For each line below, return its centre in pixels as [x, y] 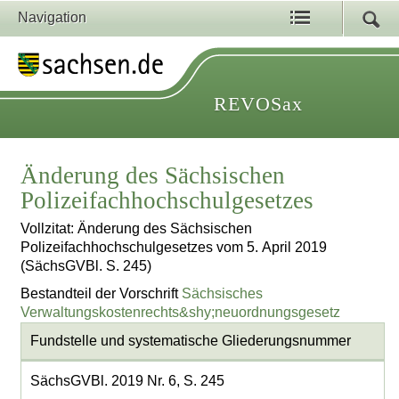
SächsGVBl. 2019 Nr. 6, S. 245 [127, 381]
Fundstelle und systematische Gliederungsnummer [190, 341]
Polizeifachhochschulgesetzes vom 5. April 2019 [174, 248]
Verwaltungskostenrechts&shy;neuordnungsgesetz [181, 312]
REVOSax [258, 104]
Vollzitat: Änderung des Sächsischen [137, 229]
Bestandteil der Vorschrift [102, 293]
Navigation [52, 17]
